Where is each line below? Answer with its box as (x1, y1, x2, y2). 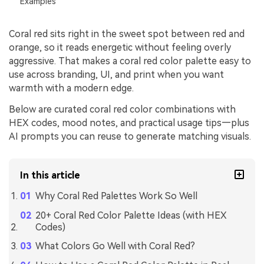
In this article (20, 169, 81, 181)
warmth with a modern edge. (9, 82, 134, 94)
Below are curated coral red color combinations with (9, 104, 236, 115)
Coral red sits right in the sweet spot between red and (9, 28, 245, 40)
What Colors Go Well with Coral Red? (35, 240, 195, 252)
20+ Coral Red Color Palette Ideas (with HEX (35, 209, 227, 221)
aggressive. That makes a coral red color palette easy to (9, 55, 251, 67)
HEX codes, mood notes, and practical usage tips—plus (9, 117, 249, 129)
